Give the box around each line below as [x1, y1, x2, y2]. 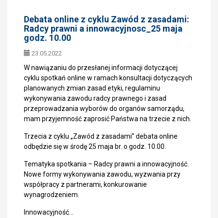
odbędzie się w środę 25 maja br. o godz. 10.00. [24, 143, 166, 150]
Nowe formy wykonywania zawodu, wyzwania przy [24, 170, 181, 178]
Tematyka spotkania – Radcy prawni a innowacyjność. [24, 160, 189, 168]
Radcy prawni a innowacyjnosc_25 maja [24, 23, 182, 34]
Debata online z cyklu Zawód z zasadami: [24, 14, 189, 24]
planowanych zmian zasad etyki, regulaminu [24, 84, 160, 92]
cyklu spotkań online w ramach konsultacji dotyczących [24, 74, 192, 82]
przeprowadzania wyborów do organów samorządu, [24, 105, 184, 112]
